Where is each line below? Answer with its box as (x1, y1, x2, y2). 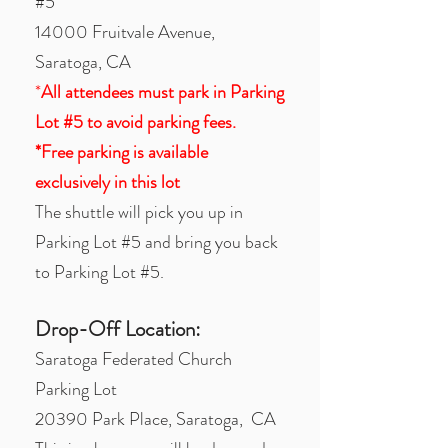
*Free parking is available (35, 139, 208, 165)
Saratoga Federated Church (35, 346, 232, 372)
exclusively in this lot (35, 169, 184, 195)
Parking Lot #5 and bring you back (35, 229, 278, 255)
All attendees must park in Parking (41, 79, 284, 105)
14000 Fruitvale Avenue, (35, 19, 215, 45)
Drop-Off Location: (35, 314, 201, 344)
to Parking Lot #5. (35, 259, 164, 285)
